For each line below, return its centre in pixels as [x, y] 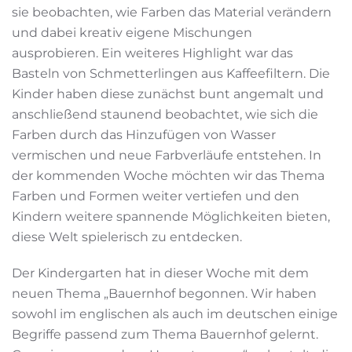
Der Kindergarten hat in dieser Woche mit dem [160, 273]
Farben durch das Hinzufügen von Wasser [144, 134]
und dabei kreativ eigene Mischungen [132, 32]
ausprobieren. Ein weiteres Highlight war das [152, 53]
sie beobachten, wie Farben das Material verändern [172, 12]
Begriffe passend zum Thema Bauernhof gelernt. [165, 334]
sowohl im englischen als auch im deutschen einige [175, 313]
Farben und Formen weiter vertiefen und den [156, 196]
